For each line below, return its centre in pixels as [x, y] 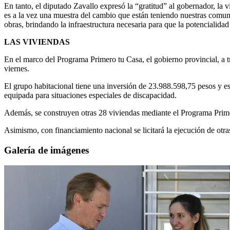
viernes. [17, 68]
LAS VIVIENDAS [37, 42]
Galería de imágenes [46, 150]
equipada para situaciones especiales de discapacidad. [90, 95]
